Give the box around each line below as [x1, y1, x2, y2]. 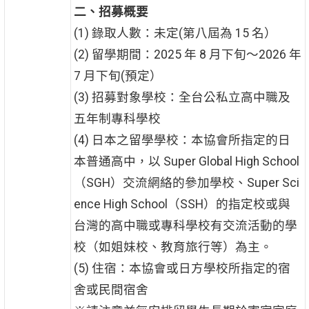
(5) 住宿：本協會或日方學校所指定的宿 [73, 261, 290, 276]
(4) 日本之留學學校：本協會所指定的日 [73, 133, 290, 148]
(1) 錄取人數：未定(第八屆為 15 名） [73, 26, 277, 41]
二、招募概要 [73, 5, 148, 19]
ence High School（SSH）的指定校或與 [73, 197, 290, 212]
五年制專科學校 [73, 112, 161, 126]
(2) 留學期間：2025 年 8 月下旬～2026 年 [73, 48, 301, 62]
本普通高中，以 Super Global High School [73, 154, 299, 169]
